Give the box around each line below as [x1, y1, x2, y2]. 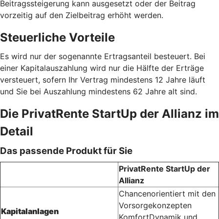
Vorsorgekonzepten [119, 200, 192, 211]
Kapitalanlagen [1, 206, 59, 217]
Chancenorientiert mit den [119, 189, 216, 199]
